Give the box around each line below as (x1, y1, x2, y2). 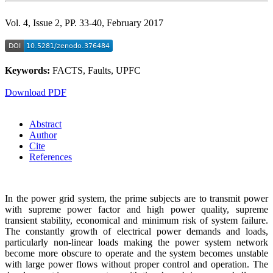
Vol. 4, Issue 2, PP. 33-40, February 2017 (5, 17, 163, 28)
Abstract (29, 118, 62, 129)
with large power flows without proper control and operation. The (5, 258, 268, 269)
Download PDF (5, 87, 66, 97)
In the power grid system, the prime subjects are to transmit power (5, 193, 268, 204)
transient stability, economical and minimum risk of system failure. (5, 214, 268, 225)
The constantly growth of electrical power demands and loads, (5, 225, 268, 236)
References (29, 151, 72, 162)
